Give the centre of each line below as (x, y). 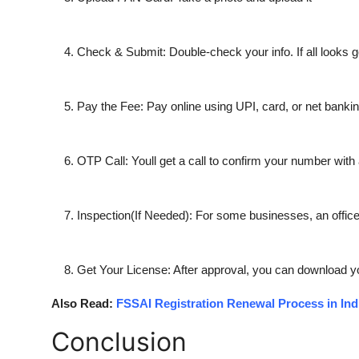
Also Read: (84, 303)
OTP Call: (103, 160)
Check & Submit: (121, 51)
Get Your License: (124, 269)
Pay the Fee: (110, 106)
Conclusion (119, 341)
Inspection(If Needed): (135, 215)
